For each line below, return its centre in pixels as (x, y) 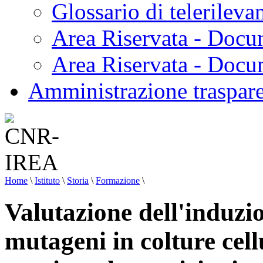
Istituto (47, 181)
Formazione (118, 181)
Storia (78, 181)
